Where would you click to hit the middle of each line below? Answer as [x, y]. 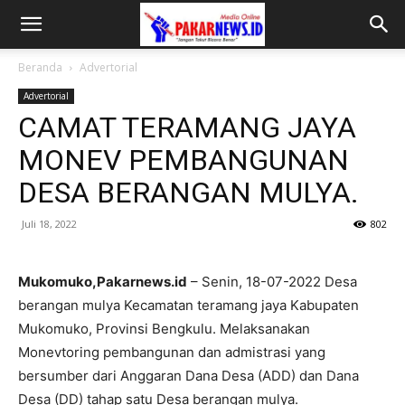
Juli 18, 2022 [49, 224]
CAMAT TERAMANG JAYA [187, 127]
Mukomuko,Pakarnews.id [103, 282]
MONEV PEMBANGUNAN [184, 160]
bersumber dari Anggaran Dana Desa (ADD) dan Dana [188, 376]
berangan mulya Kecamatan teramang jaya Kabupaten [188, 305]
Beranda [40, 67]
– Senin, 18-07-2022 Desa [274, 282]
